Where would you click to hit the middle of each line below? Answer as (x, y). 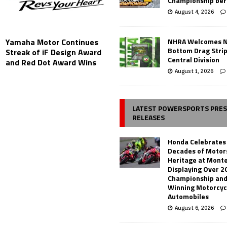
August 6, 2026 (195, 207)
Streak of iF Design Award (54, 52)
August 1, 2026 (194, 71)
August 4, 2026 (195, 11)
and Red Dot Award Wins (51, 63)
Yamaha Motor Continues (52, 42)
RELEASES (149, 117)
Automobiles (188, 196)
